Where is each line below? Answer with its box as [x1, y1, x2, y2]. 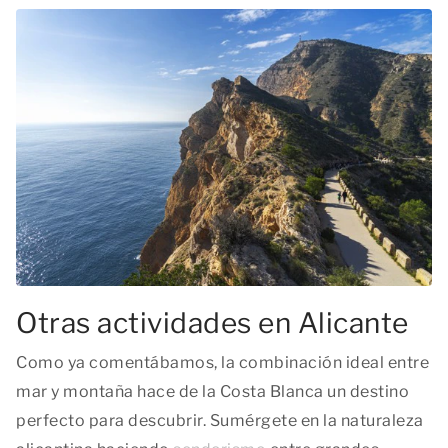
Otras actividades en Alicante [16, 306, 409, 341]
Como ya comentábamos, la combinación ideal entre [16, 353, 429, 373]
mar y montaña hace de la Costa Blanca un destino [16, 382, 409, 402]
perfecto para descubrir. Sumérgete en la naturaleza [16, 411, 424, 431]
